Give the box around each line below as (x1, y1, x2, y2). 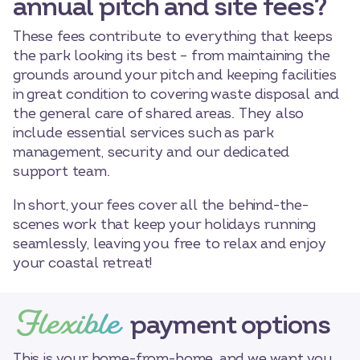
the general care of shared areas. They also (13, 104, 305, 123)
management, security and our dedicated (13, 142, 290, 162)
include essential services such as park (13, 123, 274, 142)
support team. (13, 162, 110, 181)
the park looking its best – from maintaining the (13, 46, 330, 65)
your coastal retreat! (13, 253, 153, 272)
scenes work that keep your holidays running (13, 215, 317, 234)
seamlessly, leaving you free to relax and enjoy (13, 234, 326, 253)
